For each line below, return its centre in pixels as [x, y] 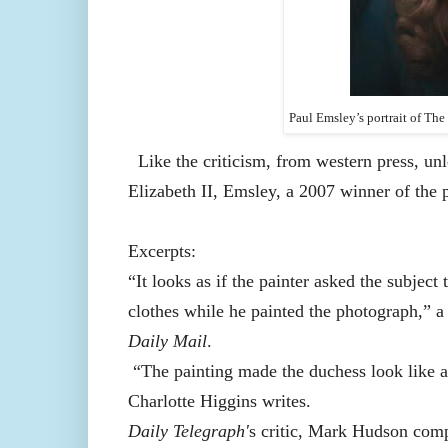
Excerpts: [164, 251]
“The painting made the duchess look [270, 371]
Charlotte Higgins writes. [219, 401]
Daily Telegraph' [188, 431]
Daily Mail [167, 341]
